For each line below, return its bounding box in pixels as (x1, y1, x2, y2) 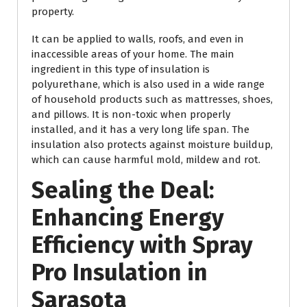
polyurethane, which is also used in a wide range (32, 78, 265, 90)
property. (32, 5, 74, 18)
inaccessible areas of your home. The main (32, 48, 234, 60)
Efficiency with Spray (32, 231, 253, 259)
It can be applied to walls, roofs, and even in (32, 33, 244, 45)
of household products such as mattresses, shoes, (32, 93, 273, 106)
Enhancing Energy (32, 204, 224, 232)
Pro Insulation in (32, 258, 208, 286)
